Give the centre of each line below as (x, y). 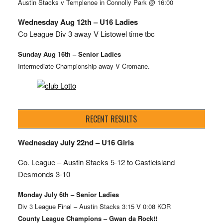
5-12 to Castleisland (142, 162)
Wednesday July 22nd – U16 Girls (76, 142)
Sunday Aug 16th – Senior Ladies (69, 54)
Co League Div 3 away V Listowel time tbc (86, 33)
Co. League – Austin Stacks (64, 162)
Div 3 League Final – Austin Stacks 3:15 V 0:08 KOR (94, 206)
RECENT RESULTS (111, 119)
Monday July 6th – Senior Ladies (68, 194)
